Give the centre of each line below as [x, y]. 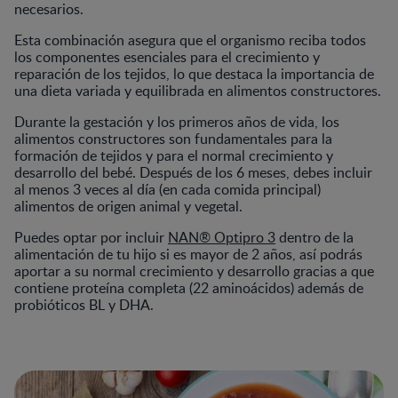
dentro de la [314, 237]
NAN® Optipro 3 [222, 237]
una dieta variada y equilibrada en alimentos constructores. [198, 90]
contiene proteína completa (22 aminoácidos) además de [189, 287]
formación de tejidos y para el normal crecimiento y [174, 155]
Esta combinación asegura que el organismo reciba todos [190, 40]
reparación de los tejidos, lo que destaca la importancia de [194, 73]
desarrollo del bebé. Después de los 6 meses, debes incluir [193, 172]
